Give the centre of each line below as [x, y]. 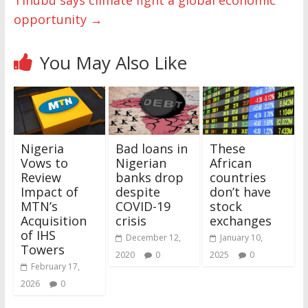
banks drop [149, 177]
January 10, [242, 237]
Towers [42, 249]
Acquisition [53, 220]
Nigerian [141, 163]
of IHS [38, 235]
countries [238, 177]
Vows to [44, 163]
